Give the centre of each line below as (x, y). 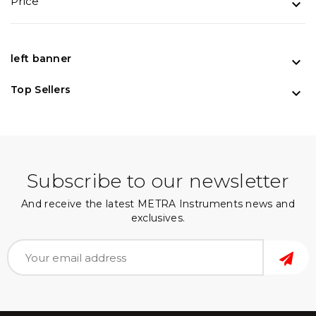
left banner (41, 59)
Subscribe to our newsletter (158, 181)
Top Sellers (41, 90)
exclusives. (158, 218)
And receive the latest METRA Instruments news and (158, 204)
